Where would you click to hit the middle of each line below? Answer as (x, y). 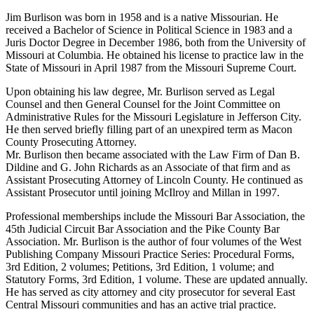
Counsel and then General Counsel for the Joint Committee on (143, 104)
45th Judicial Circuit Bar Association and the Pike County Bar (143, 229)
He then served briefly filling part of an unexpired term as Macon (149, 130)
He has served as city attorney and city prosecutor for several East (150, 292)
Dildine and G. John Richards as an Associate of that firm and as (148, 168)
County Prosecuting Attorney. (71, 142)
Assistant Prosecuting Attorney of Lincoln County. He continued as (154, 180)
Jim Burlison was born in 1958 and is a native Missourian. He (142, 18)
